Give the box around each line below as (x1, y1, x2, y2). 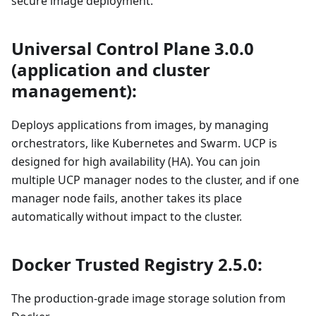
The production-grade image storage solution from (11, 290, 286, 306)
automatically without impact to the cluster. (11, 208, 242, 224)
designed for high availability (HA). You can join (11, 153, 260, 169)
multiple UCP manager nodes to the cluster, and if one (11, 171, 299, 188)
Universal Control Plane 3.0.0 (11, 36, 254, 60)
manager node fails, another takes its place (11, 190, 242, 206)
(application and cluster (11, 57, 210, 81)
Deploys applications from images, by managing (11, 116, 269, 133)
